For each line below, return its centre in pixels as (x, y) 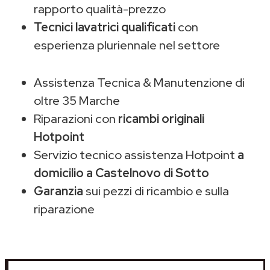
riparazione (64, 209)
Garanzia (58, 191)
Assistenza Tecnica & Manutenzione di (139, 82)
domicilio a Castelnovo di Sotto (121, 173)
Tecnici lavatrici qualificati (105, 27)
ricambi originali (161, 118)
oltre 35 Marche (77, 100)
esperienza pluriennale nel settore (127, 45)
